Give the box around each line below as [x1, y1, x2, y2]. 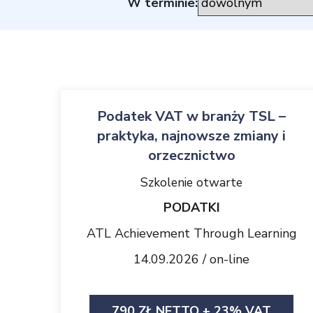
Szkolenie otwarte [140, 174, 242, 191]
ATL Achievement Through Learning [86, 225, 297, 242]
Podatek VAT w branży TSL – [97, 107, 286, 126]
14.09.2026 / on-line [133, 251, 249, 268]
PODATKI [163, 199, 220, 216]
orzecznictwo [147, 146, 235, 165]
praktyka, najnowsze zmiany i [97, 126, 286, 145]
